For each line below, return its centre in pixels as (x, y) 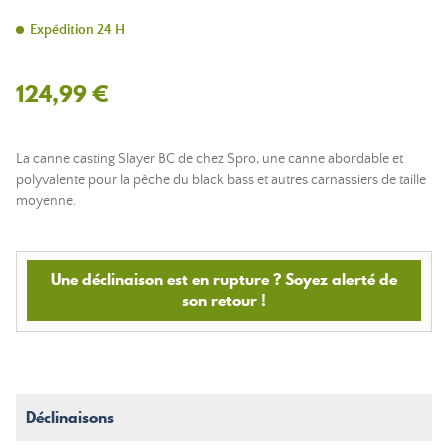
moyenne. (46, 201)
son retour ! (224, 300)
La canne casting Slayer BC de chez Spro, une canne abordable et (209, 159)
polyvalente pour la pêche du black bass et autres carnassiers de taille (221, 180)
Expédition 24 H (77, 30)
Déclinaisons (70, 417)
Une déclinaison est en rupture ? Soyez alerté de (224, 279)
